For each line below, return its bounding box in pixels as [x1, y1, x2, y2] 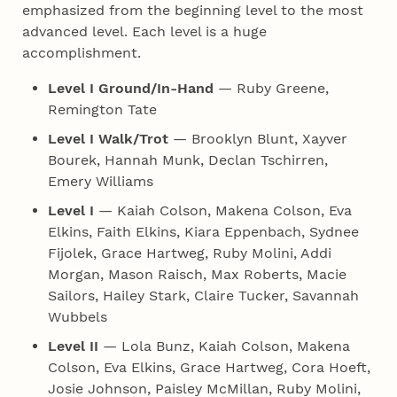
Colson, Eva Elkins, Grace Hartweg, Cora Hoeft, [47, 359, 370, 377]
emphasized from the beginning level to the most [22, 2, 364, 19]
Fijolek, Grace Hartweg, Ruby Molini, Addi [47, 245, 331, 262]
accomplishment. [22, 44, 142, 62]
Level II [47, 338, 98, 355]
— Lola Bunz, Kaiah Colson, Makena [97, 338, 350, 355]
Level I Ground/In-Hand [47, 80, 214, 97]
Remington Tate [47, 101, 157, 119]
